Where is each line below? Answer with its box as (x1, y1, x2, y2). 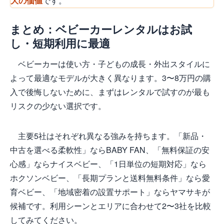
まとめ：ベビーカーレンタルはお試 (10, 20, 192, 37)
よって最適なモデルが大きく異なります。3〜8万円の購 (10, 71, 211, 83)
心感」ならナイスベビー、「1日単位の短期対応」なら (10, 157, 206, 169)
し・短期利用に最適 (10, 34, 110, 51)
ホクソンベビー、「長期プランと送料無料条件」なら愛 (10, 171, 210, 183)
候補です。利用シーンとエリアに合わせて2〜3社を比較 (10, 199, 211, 211)
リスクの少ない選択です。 (10, 99, 106, 111)
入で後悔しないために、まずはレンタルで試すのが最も (10, 85, 210, 97)
